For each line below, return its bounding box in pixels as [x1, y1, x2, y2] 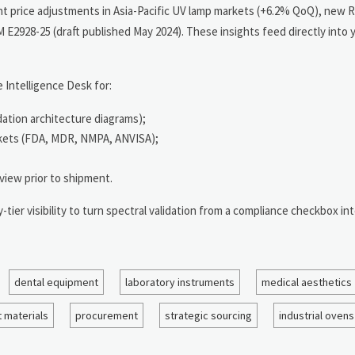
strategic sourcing [165, 307, 252, 323]
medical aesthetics [261, 274, 352, 289]
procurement [75, 307, 138, 323]
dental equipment [14, 274, 98, 289]
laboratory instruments [125, 274, 235, 289]
